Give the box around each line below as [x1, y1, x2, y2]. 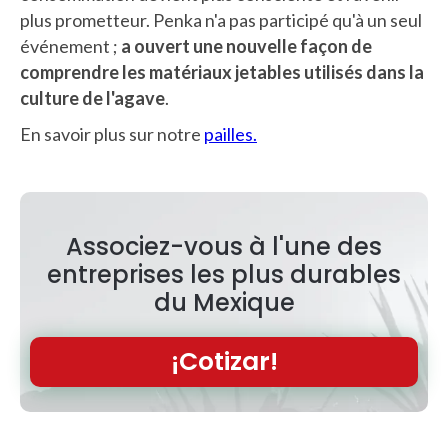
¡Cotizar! [170, 343, 278, 379]
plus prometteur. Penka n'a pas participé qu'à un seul [20, 9, 422, 32]
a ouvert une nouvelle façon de [121, 35, 372, 58]
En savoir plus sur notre [20, 123, 204, 146]
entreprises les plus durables [47, 257, 401, 291]
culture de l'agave [20, 87, 165, 110]
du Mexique [153, 285, 295, 319]
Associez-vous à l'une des [66, 229, 382, 263]
